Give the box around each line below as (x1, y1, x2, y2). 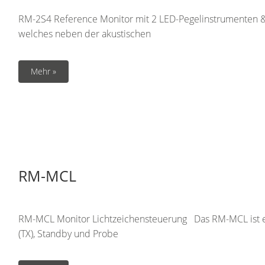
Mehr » (31, 66, 56, 77)
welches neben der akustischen (18, 27, 151, 40)
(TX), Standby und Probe (18, 227, 118, 240)
